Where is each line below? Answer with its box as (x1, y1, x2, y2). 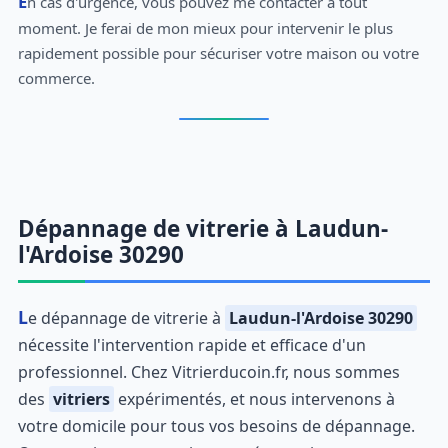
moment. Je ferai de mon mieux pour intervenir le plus (17, 17, 393, 38)
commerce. (17, 67, 95, 88)
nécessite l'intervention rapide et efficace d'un (17, 333, 366, 356)
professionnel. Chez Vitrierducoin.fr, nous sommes (17, 360, 400, 383)
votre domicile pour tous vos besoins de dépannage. (17, 414, 415, 437)
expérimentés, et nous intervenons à (113, 387, 395, 410)
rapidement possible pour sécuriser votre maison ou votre (17, 42, 419, 63)
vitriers (52, 387, 110, 410)
